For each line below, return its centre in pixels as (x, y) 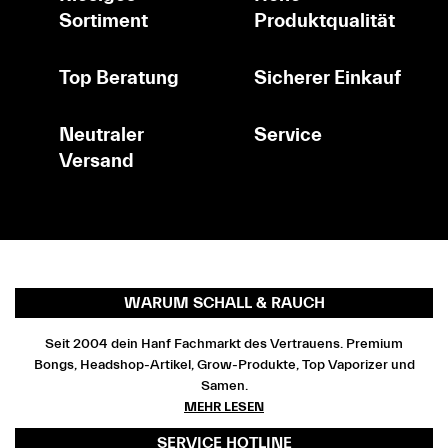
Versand (96, 160)
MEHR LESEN (224, 407)
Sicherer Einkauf (327, 77)
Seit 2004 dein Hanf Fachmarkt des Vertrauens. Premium (224, 344)
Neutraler (101, 134)
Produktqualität (324, 20)
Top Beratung (119, 77)
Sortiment (103, 20)
